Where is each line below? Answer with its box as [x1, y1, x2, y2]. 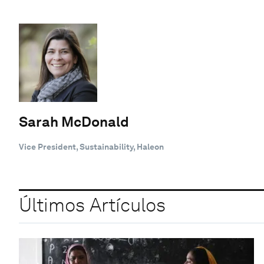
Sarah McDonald [19, 113, 129, 130]
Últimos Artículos [19, 193, 166, 217]
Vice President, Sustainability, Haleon [19, 141, 164, 151]
